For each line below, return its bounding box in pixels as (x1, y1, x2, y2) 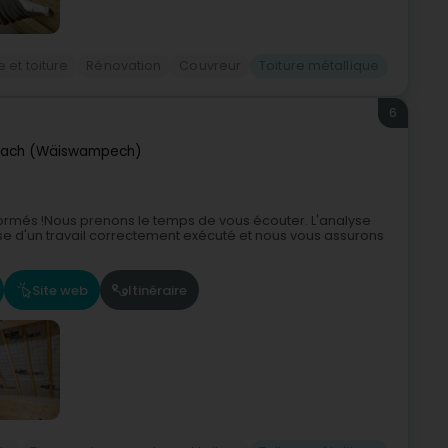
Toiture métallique (259, 57, 379, 74)
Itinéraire (128, 280, 187, 300)
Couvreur (179, 57, 242, 74)
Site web (32, 280, 88, 300)
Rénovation (86, 57, 162, 74)
